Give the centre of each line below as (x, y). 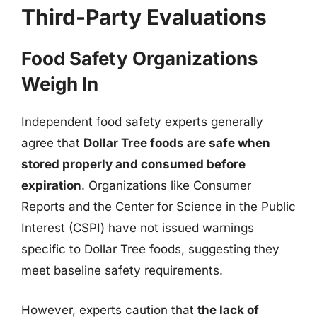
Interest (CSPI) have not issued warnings (138, 228)
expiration (51, 185)
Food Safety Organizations (140, 58)
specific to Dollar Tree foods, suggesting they (150, 249)
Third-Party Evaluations (144, 17)
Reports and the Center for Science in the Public (158, 207)
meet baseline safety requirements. (122, 270)
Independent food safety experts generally (142, 122)
